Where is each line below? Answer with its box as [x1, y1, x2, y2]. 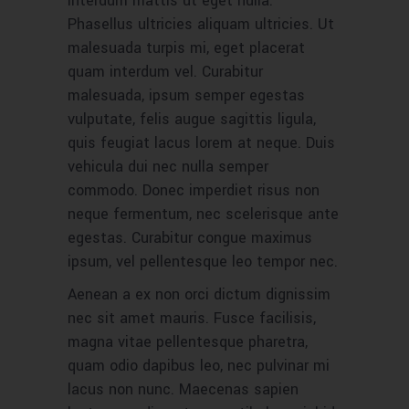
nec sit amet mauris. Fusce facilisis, [68, 308, 316, 329]
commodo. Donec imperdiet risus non [68, 180, 320, 201]
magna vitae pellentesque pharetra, [68, 331, 308, 352]
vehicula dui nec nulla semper [68, 156, 268, 177]
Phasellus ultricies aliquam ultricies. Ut [68, 14, 334, 35]
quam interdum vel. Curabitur [68, 61, 263, 82]
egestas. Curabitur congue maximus [68, 227, 312, 248]
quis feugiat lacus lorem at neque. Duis [68, 132, 335, 153]
